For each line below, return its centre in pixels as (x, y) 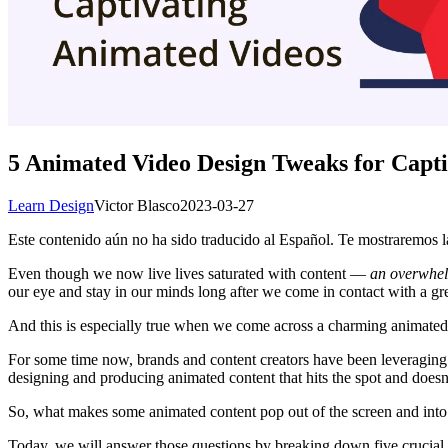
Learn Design (51, 205)
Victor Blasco (137, 205)
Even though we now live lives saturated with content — (189, 273)
